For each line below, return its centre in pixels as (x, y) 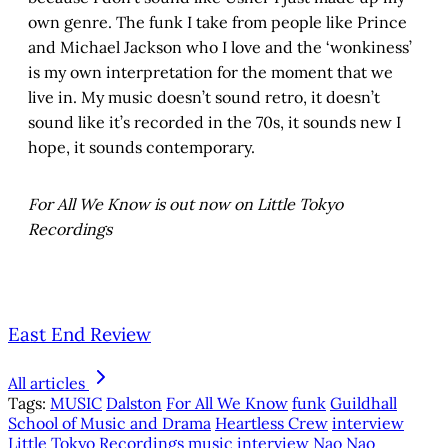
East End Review (79, 334)
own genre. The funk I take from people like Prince (217, 22)
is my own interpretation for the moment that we (210, 72)
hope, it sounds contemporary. (141, 147)
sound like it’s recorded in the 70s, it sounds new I (214, 122)
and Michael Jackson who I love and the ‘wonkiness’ (220, 47)
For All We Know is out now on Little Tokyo (185, 204)
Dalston (134, 402)
